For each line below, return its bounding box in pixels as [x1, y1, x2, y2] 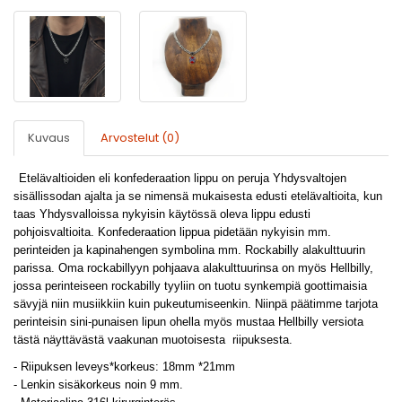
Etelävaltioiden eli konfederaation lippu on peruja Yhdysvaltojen [19, 171, 346, 185]
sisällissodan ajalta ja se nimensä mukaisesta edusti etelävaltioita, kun [13, 189, 382, 203]
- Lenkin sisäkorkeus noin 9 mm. [13, 378, 183, 391]
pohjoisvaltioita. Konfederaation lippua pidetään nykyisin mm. [13, 225, 331, 239]
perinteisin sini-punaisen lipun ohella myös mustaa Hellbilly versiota [13, 315, 363, 328]
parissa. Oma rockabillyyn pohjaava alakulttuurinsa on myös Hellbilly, [13, 261, 373, 275]
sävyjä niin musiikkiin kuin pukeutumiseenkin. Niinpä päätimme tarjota [13, 297, 378, 310]
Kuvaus [28, 129, 70, 146]
